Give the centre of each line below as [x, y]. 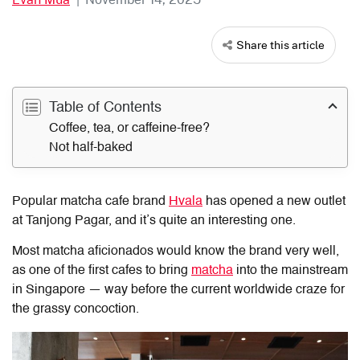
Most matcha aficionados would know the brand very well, [176, 251]
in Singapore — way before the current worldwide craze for [178, 290]
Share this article [280, 44]
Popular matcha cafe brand [90, 201]
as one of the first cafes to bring [102, 270]
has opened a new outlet [274, 201]
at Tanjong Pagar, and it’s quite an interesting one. [154, 221]
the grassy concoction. [76, 309]
